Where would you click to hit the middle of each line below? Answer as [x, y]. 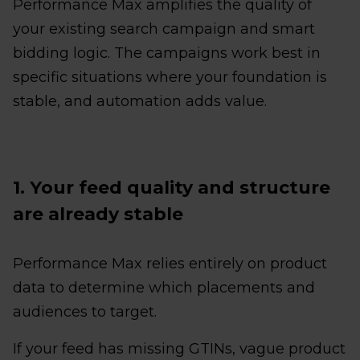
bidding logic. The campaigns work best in [167, 53]
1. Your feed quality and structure [172, 187]
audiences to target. [85, 311]
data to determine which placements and [164, 287]
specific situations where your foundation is [170, 77]
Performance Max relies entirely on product [170, 263]
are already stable [98, 214]
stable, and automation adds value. [140, 101]
